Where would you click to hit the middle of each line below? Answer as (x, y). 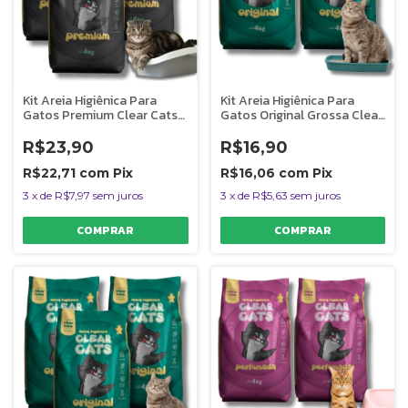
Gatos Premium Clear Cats (100, 115)
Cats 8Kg (247, 130)
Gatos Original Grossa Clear (301, 115)
